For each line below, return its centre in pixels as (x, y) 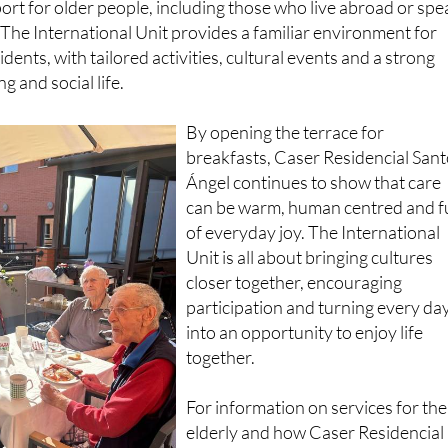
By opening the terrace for (285, 95)
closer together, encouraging (294, 245)
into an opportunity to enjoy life (305, 295)
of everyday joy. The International (313, 195)
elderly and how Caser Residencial (315, 395)
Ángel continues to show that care (314, 145)
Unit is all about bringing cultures (310, 220)
